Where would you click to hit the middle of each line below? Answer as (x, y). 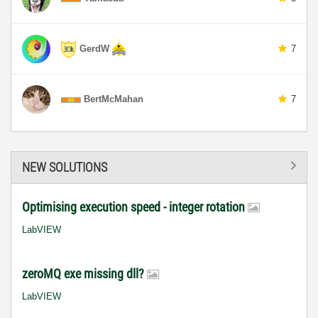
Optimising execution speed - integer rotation (135, 207)
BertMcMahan (114, 99)
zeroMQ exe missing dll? (84, 274)
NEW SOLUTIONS (65, 167)
